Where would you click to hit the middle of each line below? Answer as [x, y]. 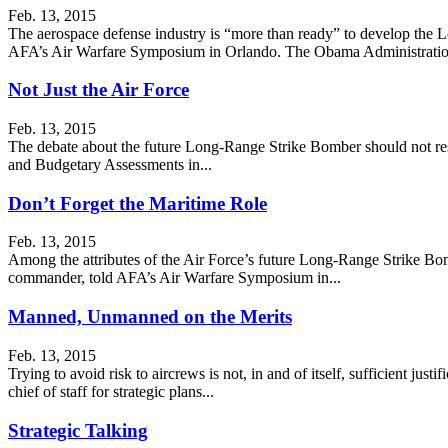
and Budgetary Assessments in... [110, 164]
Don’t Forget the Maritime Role [137, 203]
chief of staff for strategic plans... [111, 391]
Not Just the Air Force [98, 90]
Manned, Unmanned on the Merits [150, 317]
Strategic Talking [78, 430]
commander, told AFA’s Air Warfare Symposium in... [174, 278]
